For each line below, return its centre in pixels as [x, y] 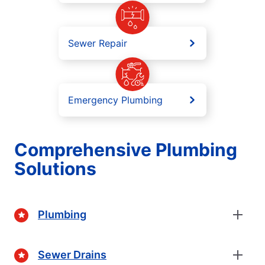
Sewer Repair [98, 43]
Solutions [55, 168]
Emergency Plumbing [115, 100]
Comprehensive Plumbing [126, 149]
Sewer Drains [72, 255]
